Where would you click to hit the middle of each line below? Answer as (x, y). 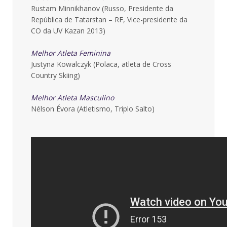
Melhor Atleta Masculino (72, 98)
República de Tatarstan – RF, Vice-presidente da (109, 20)
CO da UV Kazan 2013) (68, 31)
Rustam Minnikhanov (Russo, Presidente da (102, 8)
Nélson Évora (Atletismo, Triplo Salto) (93, 109)
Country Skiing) (55, 75)
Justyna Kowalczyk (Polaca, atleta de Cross (101, 64)
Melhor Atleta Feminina (71, 53)
